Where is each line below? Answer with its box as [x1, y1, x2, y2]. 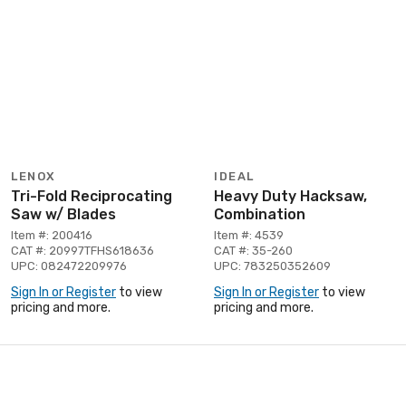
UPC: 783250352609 [214, 258, 331, 273]
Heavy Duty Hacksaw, [214, 187, 367, 205]
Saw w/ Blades [11, 205, 116, 223]
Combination [214, 205, 305, 223]
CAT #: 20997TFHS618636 [11, 243, 154, 257]
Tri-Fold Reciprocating [11, 187, 172, 205]
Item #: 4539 [214, 227, 284, 242]
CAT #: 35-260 [214, 243, 293, 257]
